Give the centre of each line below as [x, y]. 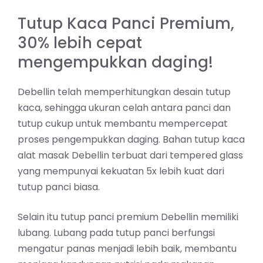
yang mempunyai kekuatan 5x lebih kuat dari [121, 171]
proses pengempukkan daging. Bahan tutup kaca [131, 139]
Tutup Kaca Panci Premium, [126, 23]
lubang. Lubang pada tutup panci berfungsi [116, 232]
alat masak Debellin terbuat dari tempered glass [130, 155]
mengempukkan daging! [115, 62]
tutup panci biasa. [59, 187]
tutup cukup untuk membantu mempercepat [123, 123]
